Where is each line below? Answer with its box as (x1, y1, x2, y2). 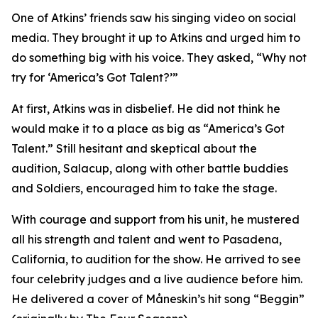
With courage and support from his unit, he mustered (11, 212, 300, 226)
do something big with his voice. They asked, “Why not (11, 50, 307, 65)
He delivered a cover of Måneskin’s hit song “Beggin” (11, 292, 305, 306)
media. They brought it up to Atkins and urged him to (11, 31, 300, 45)
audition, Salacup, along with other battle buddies (11, 161, 288, 175)
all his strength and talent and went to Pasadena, (11, 232, 282, 246)
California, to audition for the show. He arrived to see (11, 252, 301, 266)
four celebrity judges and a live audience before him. (11, 272, 302, 286)
